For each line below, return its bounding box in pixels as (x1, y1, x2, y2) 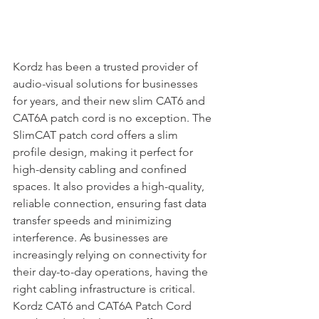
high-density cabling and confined (13, 162, 189, 176)
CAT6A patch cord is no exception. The (13, 110, 214, 125)
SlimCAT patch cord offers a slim (13, 127, 181, 142)
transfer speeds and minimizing (13, 213, 174, 227)
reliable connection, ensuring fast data (13, 196, 209, 210)
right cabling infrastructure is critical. (13, 281, 198, 296)
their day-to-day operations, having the (13, 264, 211, 278)
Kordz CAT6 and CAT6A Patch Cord (13, 298, 194, 313)
